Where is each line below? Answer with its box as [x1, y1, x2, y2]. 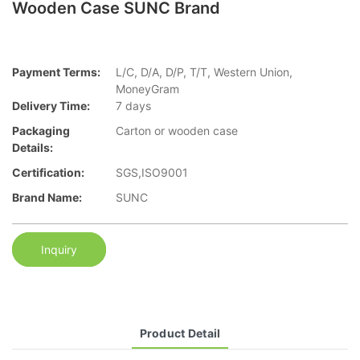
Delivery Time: [12, 99, 90, 113]
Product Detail [139, 325, 221, 340]
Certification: [12, 166, 84, 180]
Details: [12, 141, 53, 155]
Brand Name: [12, 190, 82, 205]
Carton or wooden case [116, 124, 238, 138]
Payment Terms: [12, 65, 100, 80]
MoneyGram [116, 82, 179, 96]
